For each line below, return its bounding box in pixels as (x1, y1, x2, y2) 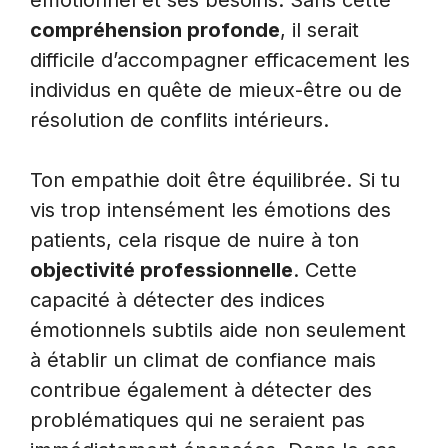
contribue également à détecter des (30, 378, 372, 403)
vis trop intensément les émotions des (30, 198, 391, 223)
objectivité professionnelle (30, 258, 293, 283)
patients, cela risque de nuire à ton (30, 228, 359, 253)
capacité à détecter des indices (30, 288, 325, 313)
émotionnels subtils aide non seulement (30, 318, 406, 343)
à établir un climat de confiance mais (30, 348, 376, 373)
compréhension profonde (30, 18, 280, 43)
